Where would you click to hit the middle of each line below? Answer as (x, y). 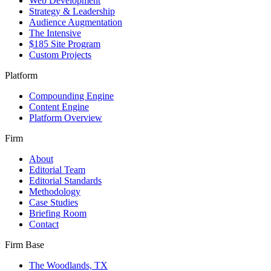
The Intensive (55, 33)
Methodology (55, 191)
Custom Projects (60, 54)
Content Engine (59, 106)
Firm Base (24, 244)
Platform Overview (66, 117)
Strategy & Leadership (72, 11)
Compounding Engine (71, 96)
